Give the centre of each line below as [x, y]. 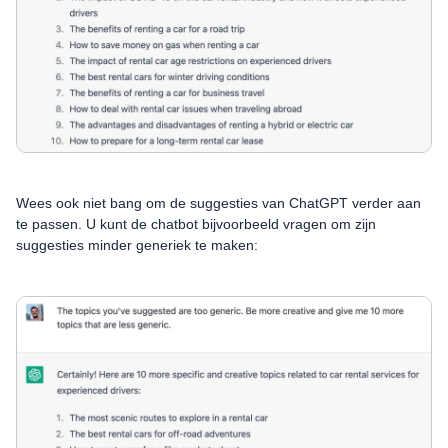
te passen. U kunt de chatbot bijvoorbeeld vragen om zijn [196, 224]
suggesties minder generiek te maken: [137, 245]
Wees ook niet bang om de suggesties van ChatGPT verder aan [218, 203]
